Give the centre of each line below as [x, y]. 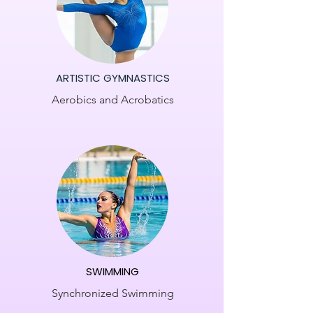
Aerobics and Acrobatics [112, 100]
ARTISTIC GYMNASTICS [112, 78]
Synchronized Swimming [112, 293]
